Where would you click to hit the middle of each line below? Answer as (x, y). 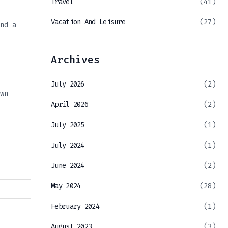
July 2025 (68, 125)
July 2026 (68, 84)
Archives (75, 60)
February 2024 (75, 207)
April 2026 (69, 105)
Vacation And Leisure (88, 22)
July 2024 (68, 146)
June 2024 (68, 166)
